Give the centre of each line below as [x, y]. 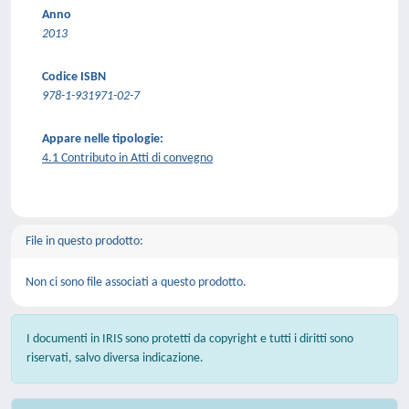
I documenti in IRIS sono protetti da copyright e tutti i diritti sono [190, 339]
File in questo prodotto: [84, 241]
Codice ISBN [74, 77]
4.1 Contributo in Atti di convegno [127, 158]
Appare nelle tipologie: [103, 139]
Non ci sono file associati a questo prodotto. [136, 283]
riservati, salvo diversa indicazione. [115, 358]
